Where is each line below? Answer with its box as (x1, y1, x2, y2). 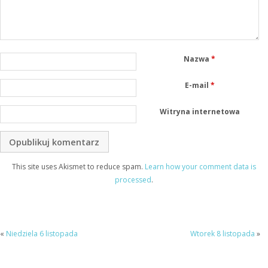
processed (115, 175, 151, 185)
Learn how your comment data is (145, 162, 256, 172)
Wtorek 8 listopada (190, 228, 255, 239)
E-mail (184, 80, 211, 90)
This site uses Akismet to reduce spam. (12, 162, 145, 172)
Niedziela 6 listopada (6, 228, 78, 239)
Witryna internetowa (159, 106, 240, 117)
